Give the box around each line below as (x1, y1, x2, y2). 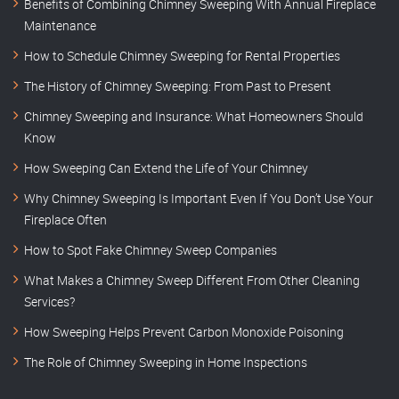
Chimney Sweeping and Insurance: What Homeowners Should (24, 108, 363, 126)
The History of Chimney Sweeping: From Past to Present (24, 77, 331, 95)
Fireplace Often (24, 211, 107, 229)
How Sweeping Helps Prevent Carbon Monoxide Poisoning (24, 323, 344, 341)
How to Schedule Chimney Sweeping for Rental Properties (24, 47, 340, 65)
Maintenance (24, 17, 96, 35)
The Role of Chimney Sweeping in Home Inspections (24, 354, 307, 371)
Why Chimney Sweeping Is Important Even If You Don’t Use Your (24, 190, 373, 208)
